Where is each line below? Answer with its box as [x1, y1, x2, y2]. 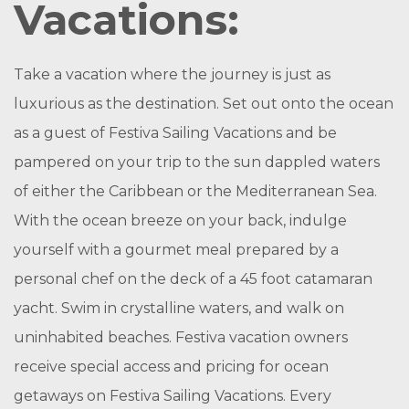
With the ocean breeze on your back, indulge [14, 212, 347, 229]
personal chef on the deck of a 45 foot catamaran [14, 270, 372, 288]
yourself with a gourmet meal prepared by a [14, 241, 339, 258]
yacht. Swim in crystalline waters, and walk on [14, 299, 344, 317]
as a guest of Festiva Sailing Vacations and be [14, 124, 337, 142]
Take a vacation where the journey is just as [14, 66, 330, 83]
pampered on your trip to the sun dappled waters [14, 153, 380, 171]
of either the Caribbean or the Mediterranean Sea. [14, 183, 377, 200]
